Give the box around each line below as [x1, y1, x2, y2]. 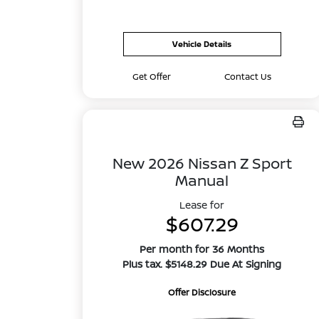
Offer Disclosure [168, 286, 236, 298]
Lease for [179, 198, 225, 211]
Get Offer [132, 70, 172, 83]
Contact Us [224, 70, 272, 83]
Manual [175, 170, 229, 190]
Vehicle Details [172, 38, 232, 49]
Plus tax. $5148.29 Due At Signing [122, 257, 282, 271]
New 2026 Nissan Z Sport [112, 153, 292, 173]
